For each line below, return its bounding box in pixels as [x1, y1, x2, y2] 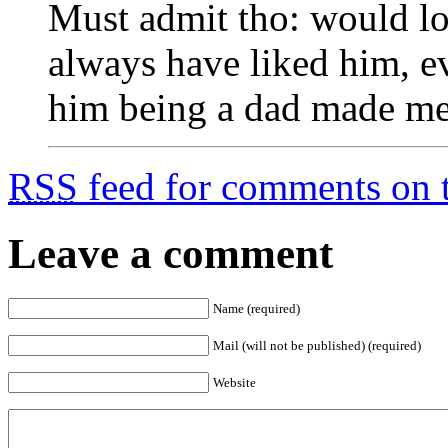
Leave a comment [8, 229, 333, 277]
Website [213, 374, 256, 390]
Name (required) [213, 300, 300, 316]
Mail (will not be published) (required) [213, 337, 421, 353]
